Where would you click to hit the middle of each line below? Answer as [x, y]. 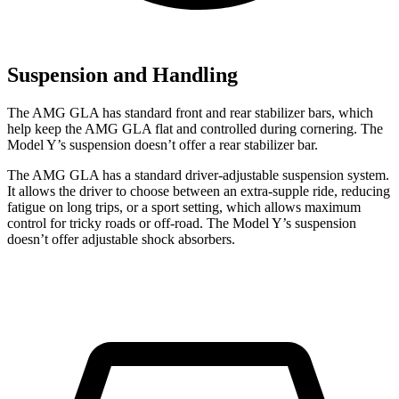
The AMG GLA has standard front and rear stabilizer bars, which [190, 112]
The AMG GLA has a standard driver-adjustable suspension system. [198, 175]
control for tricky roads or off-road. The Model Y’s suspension [182, 223]
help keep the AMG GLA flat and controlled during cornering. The [195, 128]
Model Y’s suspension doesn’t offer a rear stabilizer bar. [163, 144]
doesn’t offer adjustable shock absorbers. [121, 239]
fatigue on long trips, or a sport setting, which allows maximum [184, 207]
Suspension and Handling [122, 75]
